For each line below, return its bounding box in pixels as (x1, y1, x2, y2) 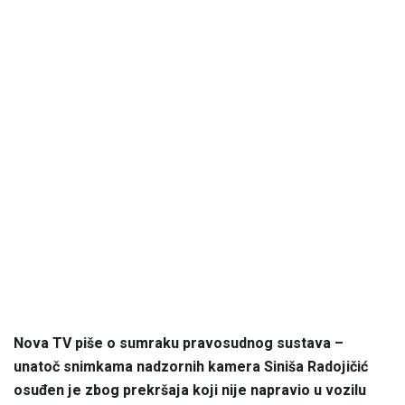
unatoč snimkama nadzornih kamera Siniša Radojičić (14, 356, 368, 379)
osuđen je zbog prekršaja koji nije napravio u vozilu (14, 380, 366, 402)
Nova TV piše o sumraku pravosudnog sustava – (14, 333, 344, 355)
